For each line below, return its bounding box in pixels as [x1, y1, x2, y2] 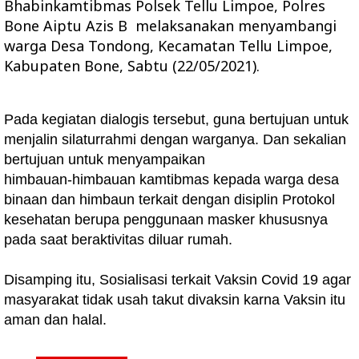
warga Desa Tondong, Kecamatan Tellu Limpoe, [4, 36, 333, 55]
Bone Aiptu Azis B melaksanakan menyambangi [4, 16, 337, 35]
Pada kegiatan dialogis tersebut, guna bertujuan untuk [4, 111, 349, 127]
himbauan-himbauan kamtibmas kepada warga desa [4, 171, 339, 188]
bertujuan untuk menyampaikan [4, 151, 205, 167]
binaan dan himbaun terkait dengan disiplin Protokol [4, 192, 335, 208]
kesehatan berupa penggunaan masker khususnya [4, 212, 328, 228]
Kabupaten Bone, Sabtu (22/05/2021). [4, 56, 260, 75]
